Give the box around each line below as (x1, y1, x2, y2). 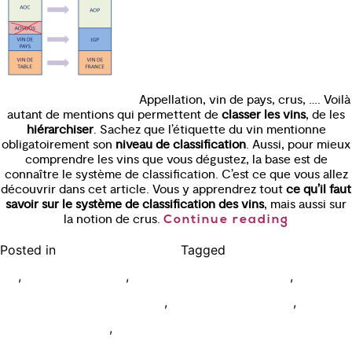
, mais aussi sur (264, 196, 346, 212)
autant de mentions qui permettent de (7, 107, 222, 123)
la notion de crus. (63, 211, 163, 227)
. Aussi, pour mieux (246, 137, 350, 152)
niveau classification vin (116, 323, 259, 335)
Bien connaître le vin (60, 245, 181, 258)
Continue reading (163, 214, 289, 226)
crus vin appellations (171, 297, 293, 310)
